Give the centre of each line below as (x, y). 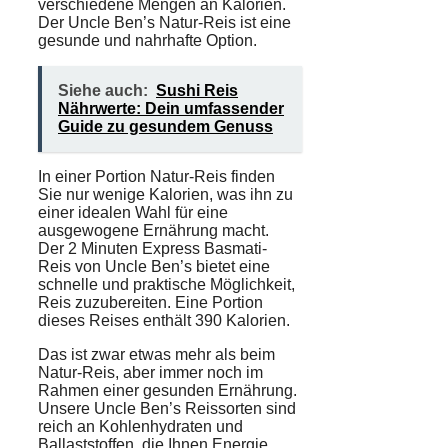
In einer (66, 176)
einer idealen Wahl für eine (133, 212)
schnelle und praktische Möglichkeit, (166, 284)
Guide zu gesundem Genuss (165, 126)
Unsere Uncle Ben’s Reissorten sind (167, 408)
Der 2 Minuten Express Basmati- (152, 248)
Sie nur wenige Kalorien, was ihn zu (165, 194)
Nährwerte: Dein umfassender (171, 108)
